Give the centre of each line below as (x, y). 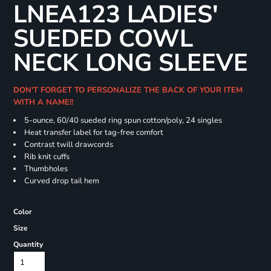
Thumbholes (46, 169)
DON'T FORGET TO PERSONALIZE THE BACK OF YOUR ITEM (128, 90)
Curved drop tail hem (61, 181)
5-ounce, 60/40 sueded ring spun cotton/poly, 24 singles (123, 121)
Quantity (28, 245)
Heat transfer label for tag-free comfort (93, 133)
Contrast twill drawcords (68, 145)
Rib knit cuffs (47, 157)
